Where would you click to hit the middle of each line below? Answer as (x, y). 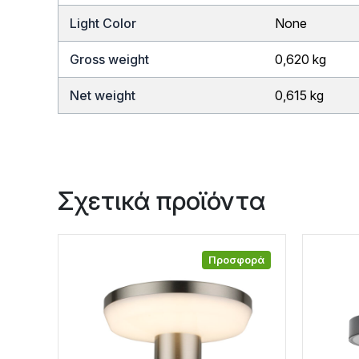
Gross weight (110, 59)
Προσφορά (236, 260)
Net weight (103, 95)
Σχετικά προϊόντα (161, 200)
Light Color (103, 23)
